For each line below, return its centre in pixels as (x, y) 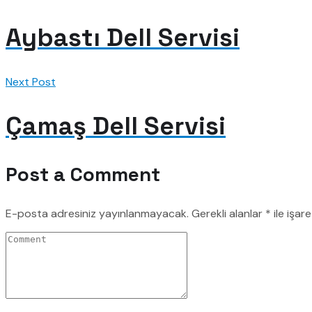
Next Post (31, 81)
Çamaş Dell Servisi (116, 126)
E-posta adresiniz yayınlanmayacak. (97, 213)
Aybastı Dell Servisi (123, 37)
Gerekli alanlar (228, 213)
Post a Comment (83, 174)
